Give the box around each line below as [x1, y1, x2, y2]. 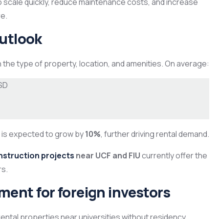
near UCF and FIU [74, 150, 140, 161]
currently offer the [140, 150, 207, 161]
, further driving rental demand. [101, 129, 209, 140]
